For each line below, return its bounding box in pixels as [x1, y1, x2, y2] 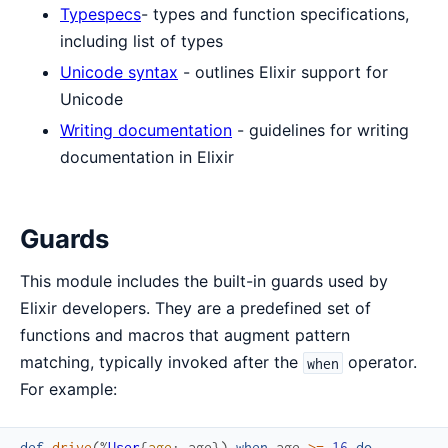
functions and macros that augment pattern [20, 325, 350, 346]
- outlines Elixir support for [178, 61, 388, 82]
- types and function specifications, [141, 3, 409, 24]
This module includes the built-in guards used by [20, 271, 388, 292]
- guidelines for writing [232, 119, 409, 140]
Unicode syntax [60, 61, 178, 82]
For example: [20, 379, 117, 400]
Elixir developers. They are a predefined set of [20, 298, 371, 319]
